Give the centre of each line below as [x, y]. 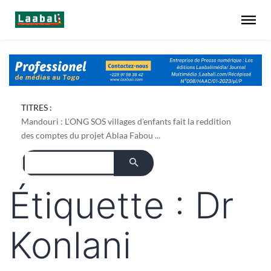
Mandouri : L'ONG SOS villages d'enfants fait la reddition [126, 121]
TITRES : [37, 107]
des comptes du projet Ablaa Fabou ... [91, 135]
